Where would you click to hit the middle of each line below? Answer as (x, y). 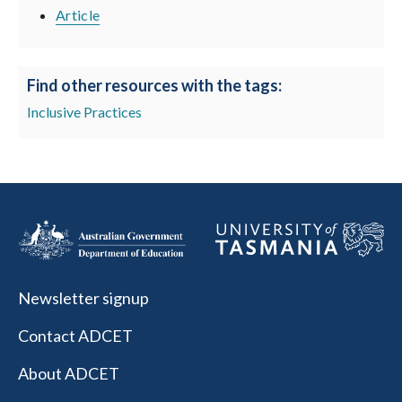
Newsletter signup (83, 298)
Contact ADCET (75, 336)
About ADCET (69, 374)
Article (78, 15)
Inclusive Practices (84, 112)
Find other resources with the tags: (154, 85)
